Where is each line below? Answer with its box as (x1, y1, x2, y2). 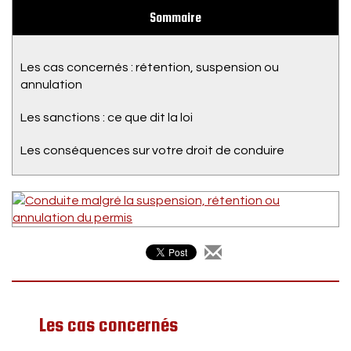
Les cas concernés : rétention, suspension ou (20, 61, 279, 74)
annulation (20, 78, 82, 91)
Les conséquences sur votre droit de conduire (20, 144, 284, 157)
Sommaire (150, 10, 201, 25)
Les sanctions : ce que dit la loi (20, 111, 193, 124)
